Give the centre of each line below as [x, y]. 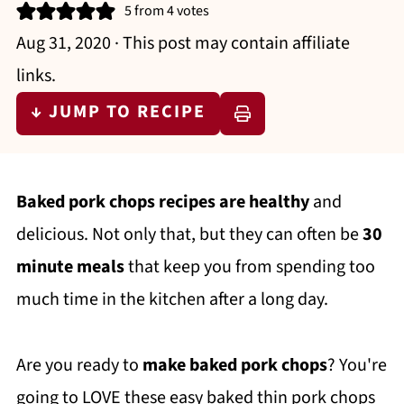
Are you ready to [79, 365]
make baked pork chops [234, 365]
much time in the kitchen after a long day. [172, 299]
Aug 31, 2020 [63, 43]
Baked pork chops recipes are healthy [162, 202]
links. [36, 76]
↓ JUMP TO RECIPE [118, 112]
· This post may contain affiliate [230, 43]
